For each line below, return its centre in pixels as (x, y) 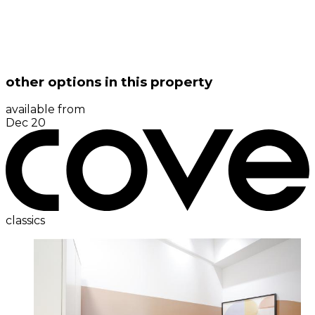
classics (25, 220)
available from (45, 110)
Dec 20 (26, 123)
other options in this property (109, 82)
